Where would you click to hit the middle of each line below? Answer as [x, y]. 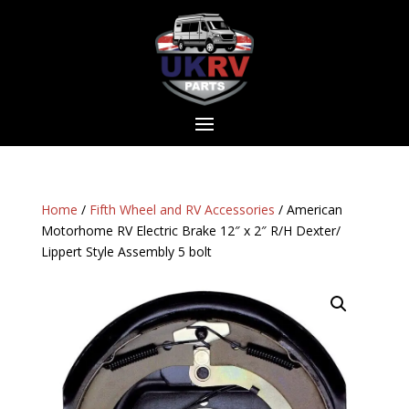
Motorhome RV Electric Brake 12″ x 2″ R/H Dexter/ [190, 230]
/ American [308, 209]
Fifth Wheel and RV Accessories [182, 209]
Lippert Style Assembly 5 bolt [126, 251]
